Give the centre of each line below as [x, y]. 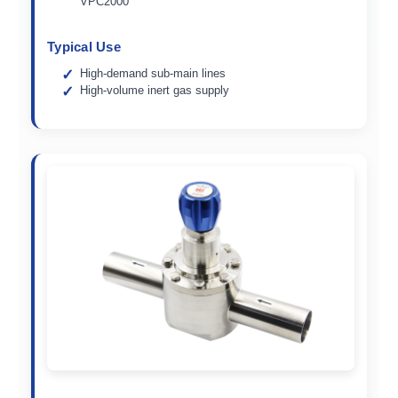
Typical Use [84, 46]
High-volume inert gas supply [155, 90]
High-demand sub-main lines [153, 73]
